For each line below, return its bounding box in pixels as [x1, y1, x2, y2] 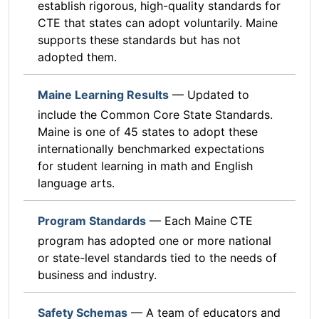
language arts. [38, 176, 115, 191]
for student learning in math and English [38, 159, 253, 174]
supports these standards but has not [38, 33, 241, 48]
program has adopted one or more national [38, 234, 271, 249]
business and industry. [38, 268, 157, 283]
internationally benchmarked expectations [38, 142, 264, 157]
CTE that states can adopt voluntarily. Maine [38, 16, 278, 31]
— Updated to [169, 88, 249, 103]
